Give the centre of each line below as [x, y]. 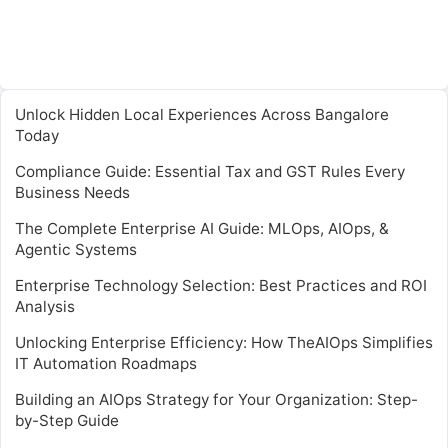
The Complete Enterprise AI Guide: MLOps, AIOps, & [202, 228]
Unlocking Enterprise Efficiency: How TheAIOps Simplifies [224, 342]
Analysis [45, 306]
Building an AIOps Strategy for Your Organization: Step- [216, 399]
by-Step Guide [67, 420]
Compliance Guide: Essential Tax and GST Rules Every [210, 171]
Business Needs [72, 192]
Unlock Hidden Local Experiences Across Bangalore [202, 114]
